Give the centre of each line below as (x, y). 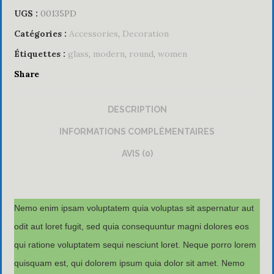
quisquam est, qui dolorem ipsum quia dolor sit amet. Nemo (129, 263)
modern (109, 54)
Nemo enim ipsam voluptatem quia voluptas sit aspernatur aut (134, 208)
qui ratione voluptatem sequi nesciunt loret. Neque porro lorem (135, 244)
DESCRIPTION (137, 109)
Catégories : (40, 33)
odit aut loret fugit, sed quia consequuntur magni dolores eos (131, 226)
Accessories (94, 33)
